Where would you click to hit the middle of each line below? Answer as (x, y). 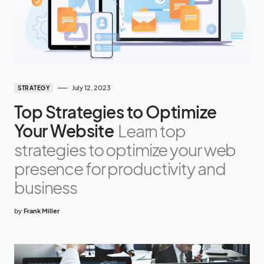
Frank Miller (42, 211)
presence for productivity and (120, 168)
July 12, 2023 (91, 88)
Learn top (151, 131)
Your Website (64, 131)
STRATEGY (34, 88)
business (46, 187)
